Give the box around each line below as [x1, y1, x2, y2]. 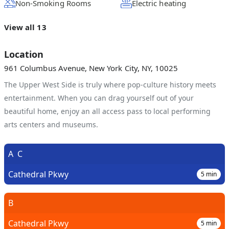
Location [4, 48, 43, 60]
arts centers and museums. [4, 120, 98, 129]
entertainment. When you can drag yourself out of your [4, 93, 194, 103]
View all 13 [4, 22, 47, 32]
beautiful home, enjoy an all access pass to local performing [4, 106, 211, 116]
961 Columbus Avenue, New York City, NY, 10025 [4, 63, 178, 73]
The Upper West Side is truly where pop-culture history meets [4, 80, 216, 89]
